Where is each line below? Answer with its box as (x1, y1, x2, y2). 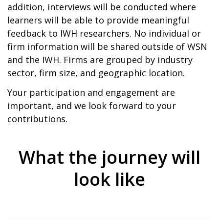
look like (74, 167, 145, 191)
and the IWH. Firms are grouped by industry (7, 54, 193, 66)
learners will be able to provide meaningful (7, 14, 189, 26)
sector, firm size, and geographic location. (7, 67, 185, 79)
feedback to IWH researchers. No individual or (7, 27, 201, 39)
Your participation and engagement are (7, 86, 175, 98)
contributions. (7, 112, 67, 125)
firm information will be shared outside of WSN (7, 41, 207, 52)
